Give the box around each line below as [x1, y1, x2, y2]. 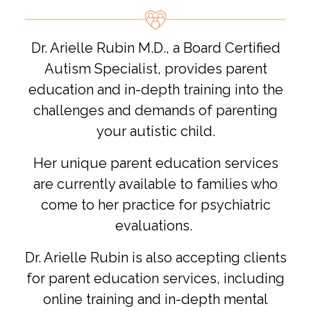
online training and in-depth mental [43, 290, 268, 308]
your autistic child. [96, 122, 215, 140]
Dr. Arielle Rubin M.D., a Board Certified [31, 39, 280, 56]
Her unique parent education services [33, 154, 278, 171]
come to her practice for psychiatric [40, 196, 271, 213]
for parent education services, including [26, 269, 285, 287]
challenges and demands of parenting [33, 101, 278, 119]
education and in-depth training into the [28, 81, 283, 98]
